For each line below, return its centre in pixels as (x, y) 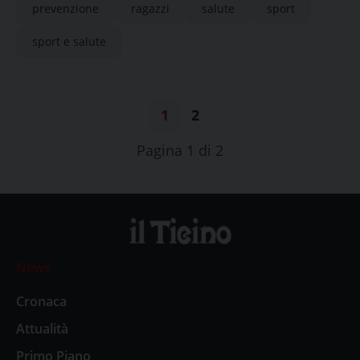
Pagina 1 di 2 (180, 150)
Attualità (42, 328)
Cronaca (41, 301)
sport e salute (69, 41)
